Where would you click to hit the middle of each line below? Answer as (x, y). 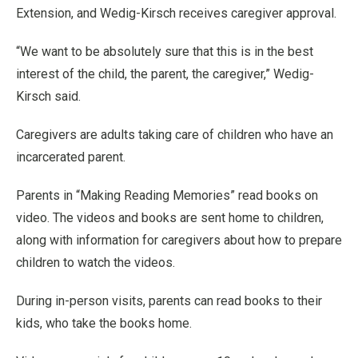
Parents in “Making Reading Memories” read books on (167, 195)
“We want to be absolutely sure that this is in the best (165, 51)
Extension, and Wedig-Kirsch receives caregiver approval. (176, 13)
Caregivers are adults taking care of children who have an (175, 134)
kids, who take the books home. (104, 323)
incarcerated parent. (71, 157)
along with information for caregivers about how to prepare (179, 240)
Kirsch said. (48, 96)
